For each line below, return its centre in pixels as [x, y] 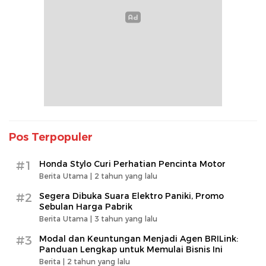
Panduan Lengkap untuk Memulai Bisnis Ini [131, 249]
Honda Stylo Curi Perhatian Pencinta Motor [132, 164]
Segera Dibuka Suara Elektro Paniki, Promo [132, 196]
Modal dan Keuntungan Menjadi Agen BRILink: [139, 238]
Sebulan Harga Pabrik [86, 206]
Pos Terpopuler [51, 137]
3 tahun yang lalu [126, 218]
